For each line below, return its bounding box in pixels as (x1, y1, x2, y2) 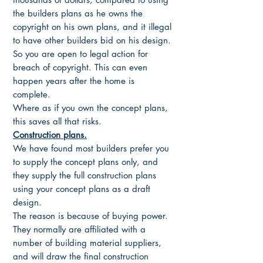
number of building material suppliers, (13, 237, 161, 248)
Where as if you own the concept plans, (13, 102, 168, 113)
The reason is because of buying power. (13, 210, 171, 221)
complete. (13, 88, 50, 100)
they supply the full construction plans (13, 169, 156, 181)
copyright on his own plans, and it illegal (13, 21, 171, 32)
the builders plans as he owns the (13, 7, 143, 19)
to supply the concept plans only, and (13, 156, 158, 167)
